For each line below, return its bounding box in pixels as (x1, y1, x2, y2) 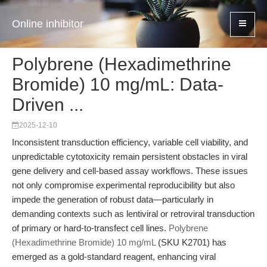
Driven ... (12, 95, 83, 114)
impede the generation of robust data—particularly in (12, 194, 213, 204)
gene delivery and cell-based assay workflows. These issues (12, 166, 248, 176)
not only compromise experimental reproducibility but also (12, 180, 235, 190)
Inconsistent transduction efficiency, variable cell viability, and (12, 137, 248, 147)
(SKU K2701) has (156, 237, 226, 247)
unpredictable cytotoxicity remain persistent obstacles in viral (12, 151, 247, 162)
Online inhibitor (12, 18, 83, 30)
